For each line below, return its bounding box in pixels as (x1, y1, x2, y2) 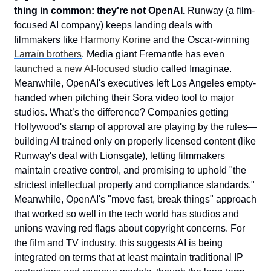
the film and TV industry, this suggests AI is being (14, 237, 223, 248)
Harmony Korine (80, 34, 151, 45)
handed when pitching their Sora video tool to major (14, 92, 234, 103)
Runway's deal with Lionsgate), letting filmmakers (14, 150, 225, 161)
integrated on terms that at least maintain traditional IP (14, 252, 243, 263)
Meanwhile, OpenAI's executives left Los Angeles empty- (14, 77, 256, 88)
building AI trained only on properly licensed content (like (14, 135, 256, 146)
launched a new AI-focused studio (14, 63, 158, 74)
